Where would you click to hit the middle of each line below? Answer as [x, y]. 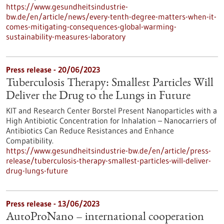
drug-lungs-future [37, 170]
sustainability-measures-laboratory [66, 36]
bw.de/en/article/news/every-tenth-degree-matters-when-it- [111, 16]
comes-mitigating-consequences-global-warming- [91, 26]
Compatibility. [30, 140]
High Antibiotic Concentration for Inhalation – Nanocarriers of [111, 120]
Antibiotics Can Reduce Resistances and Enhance [90, 130]
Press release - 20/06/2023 [53, 69]
